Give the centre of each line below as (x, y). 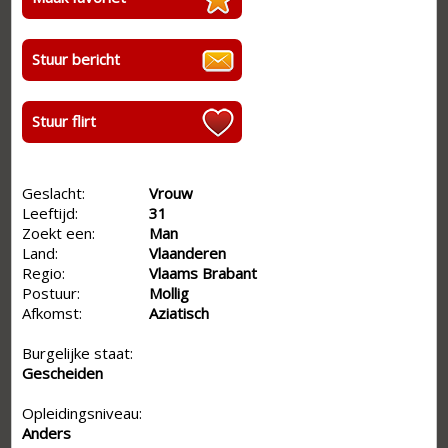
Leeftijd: (50, 212)
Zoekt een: (59, 232)
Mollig (169, 292)
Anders (47, 432)
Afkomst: (52, 312)
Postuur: (51, 292)
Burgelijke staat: (78, 352)
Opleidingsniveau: (82, 412)
